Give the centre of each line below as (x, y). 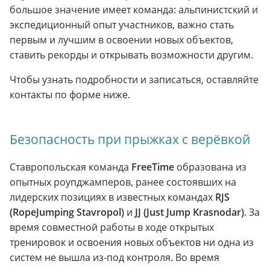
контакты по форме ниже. (70, 95)
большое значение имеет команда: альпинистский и (134, 10)
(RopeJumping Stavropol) (67, 212)
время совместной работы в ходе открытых (112, 228)
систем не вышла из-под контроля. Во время (115, 258)
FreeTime (153, 167)
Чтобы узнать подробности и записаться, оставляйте (134, 80)
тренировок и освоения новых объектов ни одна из (132, 243)
